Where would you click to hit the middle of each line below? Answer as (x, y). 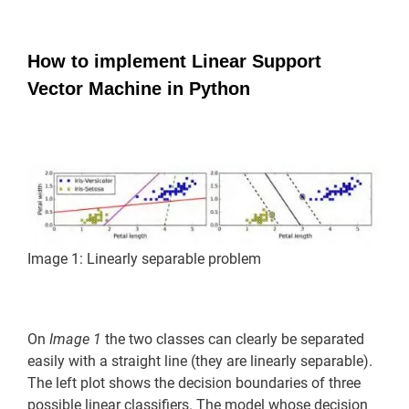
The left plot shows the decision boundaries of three (194, 383)
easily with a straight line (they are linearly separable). (200, 361)
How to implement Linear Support (174, 61)
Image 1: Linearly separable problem (144, 258)
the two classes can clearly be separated (233, 339)
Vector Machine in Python (139, 88)
